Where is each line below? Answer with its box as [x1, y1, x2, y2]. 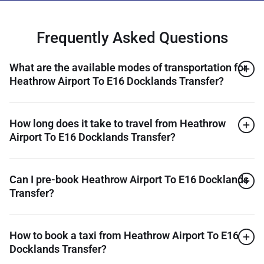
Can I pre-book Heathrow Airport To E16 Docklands [9, 173, 249, 186]
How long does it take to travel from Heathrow [9, 117, 226, 130]
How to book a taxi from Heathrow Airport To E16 [9, 229, 239, 242]
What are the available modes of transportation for [9, 61, 247, 74]
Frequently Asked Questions [36, 28, 228, 47]
